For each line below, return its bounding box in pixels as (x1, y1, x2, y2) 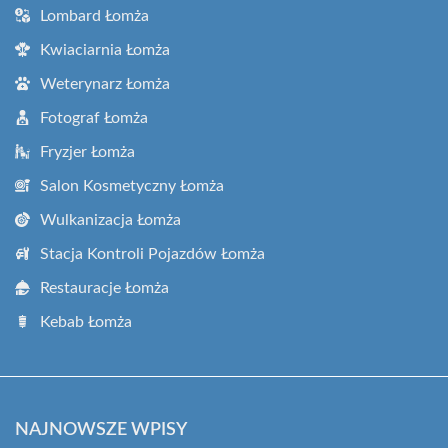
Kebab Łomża (40, 313, 132, 330)
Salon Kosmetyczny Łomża (40, 177, 224, 194)
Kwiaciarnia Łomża (40, 41, 170, 58)
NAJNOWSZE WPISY (15, 420, 187, 439)
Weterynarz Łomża (40, 75, 170, 92)
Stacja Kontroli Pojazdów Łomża (40, 245, 265, 262)
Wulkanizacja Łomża (40, 211, 181, 228)
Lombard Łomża (40, 7, 149, 24)
